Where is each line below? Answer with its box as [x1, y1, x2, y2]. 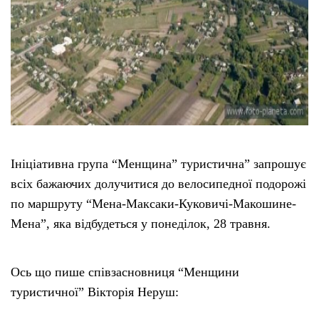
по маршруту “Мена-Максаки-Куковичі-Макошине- [11, 196, 296, 211]
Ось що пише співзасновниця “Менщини [11, 264, 239, 279]
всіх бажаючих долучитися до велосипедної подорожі [11, 176, 306, 191]
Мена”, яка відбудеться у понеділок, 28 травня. [11, 216, 271, 231]
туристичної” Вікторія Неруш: [11, 284, 179, 299]
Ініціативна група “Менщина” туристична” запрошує [11, 156, 306, 171]
